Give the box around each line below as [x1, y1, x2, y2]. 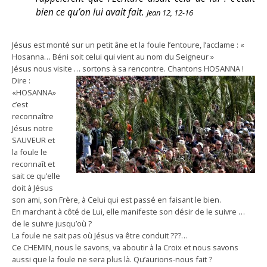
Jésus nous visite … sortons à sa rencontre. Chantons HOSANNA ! [12, 63, 244, 74]
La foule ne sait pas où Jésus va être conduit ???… [12, 230, 188, 241]
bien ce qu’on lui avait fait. [36, 6, 147, 18]
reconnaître [12, 111, 54, 122]
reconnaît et [12, 159, 55, 169]
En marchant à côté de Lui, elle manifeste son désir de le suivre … [12, 206, 245, 217]
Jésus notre [12, 123, 53, 133]
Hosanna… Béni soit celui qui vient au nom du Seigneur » [12, 51, 214, 62]
